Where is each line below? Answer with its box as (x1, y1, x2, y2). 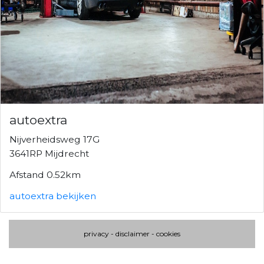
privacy (84, 229, 109, 238)
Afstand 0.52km (9, 169, 81, 180)
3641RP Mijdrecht (9, 147, 89, 159)
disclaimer (115, 229, 150, 238)
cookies (156, 229, 180, 238)
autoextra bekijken (9, 190, 96, 202)
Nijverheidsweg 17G (9, 133, 100, 145)
